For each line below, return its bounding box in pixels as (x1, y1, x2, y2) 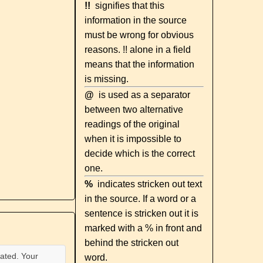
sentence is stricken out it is (85, 208, 199, 218)
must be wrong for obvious (85, 30, 194, 40)
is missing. (85, 74, 129, 84)
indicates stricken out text (93, 179, 203, 189)
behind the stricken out (85, 238, 179, 248)
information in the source (85, 15, 187, 25)
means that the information (85, 59, 195, 69)
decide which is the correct (85, 149, 195, 159)
